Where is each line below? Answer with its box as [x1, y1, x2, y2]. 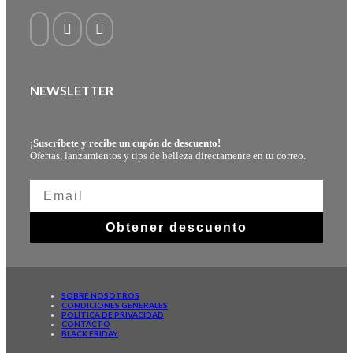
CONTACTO [61, 318, 110, 329]
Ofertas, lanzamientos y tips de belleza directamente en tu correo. [30, 149, 306, 162]
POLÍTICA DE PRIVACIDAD [61, 309, 164, 319]
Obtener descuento [106, 220, 247, 234]
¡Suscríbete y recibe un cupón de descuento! [30, 136, 221, 149]
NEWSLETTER [30, 83, 113, 98]
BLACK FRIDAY [61, 328, 118, 338]
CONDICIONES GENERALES [61, 299, 168, 310]
